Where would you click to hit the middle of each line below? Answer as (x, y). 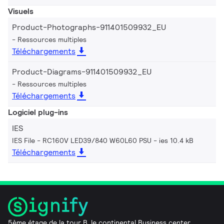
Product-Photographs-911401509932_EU (89, 27)
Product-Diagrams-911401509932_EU (82, 71)
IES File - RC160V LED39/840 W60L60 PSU (82, 140)
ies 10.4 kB (176, 140)
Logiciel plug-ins (38, 112)
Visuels (21, 11)
